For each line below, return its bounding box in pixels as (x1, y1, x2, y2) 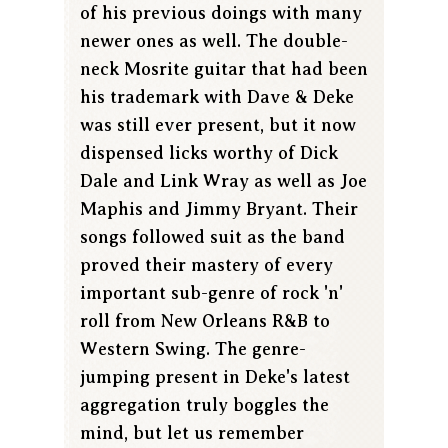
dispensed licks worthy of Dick (80, 143, 338, 164)
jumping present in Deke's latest (80, 367, 350, 388)
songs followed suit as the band (80, 227, 345, 248)
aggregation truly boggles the (80, 395, 329, 416)
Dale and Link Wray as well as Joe (80, 171, 367, 192)
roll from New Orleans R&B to (80, 311, 330, 332)
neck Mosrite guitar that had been (80, 59, 368, 80)
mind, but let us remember (80, 423, 304, 444)
